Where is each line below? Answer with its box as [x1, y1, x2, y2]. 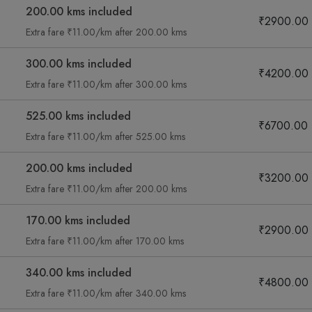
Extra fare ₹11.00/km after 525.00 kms [26, 130, 185, 143]
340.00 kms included [26, 265, 132, 281]
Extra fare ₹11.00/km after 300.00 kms [26, 77, 187, 91]
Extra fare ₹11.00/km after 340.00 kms [26, 286, 186, 300]
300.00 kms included [26, 56, 132, 72]
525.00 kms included [26, 108, 131, 124]
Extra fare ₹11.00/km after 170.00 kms [26, 234, 184, 248]
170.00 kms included [26, 212, 130, 228]
